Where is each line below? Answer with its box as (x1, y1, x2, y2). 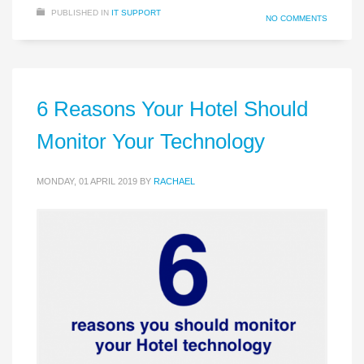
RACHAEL (154, 175, 195, 186)
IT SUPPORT (111, 7, 161, 17)
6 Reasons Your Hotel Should (37, 96, 308, 121)
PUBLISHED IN (51, 7, 109, 17)
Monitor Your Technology (37, 128, 265, 154)
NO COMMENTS (266, 13, 327, 23)
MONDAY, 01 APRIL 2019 (37, 175, 137, 186)
